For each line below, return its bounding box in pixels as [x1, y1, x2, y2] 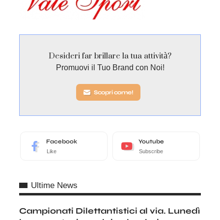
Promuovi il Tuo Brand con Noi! [55, 63, 165, 72]
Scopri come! [94, 88, 133, 96]
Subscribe [139, 148, 163, 154]
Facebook [46, 137, 77, 145]
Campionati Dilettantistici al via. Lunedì [19, 205, 200, 216]
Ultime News [31, 180, 78, 190]
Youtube [138, 137, 164, 145]
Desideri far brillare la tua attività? [49, 45, 171, 66]
